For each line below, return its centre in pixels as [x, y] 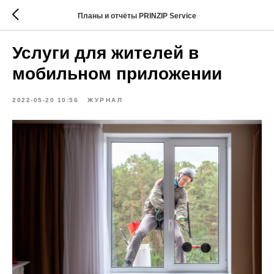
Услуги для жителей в [106, 53]
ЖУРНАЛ [105, 100]
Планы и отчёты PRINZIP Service [137, 16]
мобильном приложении [117, 74]
